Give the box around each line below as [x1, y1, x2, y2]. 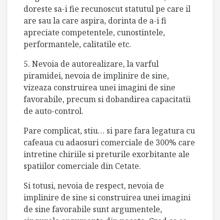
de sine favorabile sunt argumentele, [24, 204, 162, 215]
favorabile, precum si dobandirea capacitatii [24, 94, 191, 105]
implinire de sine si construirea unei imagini [24, 192, 191, 203]
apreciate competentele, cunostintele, [24, 27, 165, 38]
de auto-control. [24, 106, 83, 116]
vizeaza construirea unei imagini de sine [24, 82, 175, 93]
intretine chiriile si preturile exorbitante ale [24, 149, 190, 160]
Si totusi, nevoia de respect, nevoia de [24, 180, 164, 191]
